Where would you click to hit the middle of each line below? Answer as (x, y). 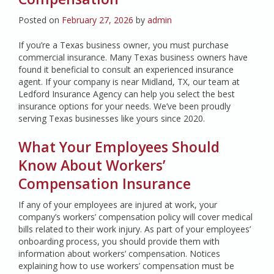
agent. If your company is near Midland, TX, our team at (129, 82)
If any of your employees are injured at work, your (118, 205)
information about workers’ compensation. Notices (119, 254)
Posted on (40, 20)
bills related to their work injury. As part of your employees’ (135, 229)
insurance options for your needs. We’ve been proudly (124, 106)
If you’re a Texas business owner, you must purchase (124, 45)
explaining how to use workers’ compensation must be (126, 266)
